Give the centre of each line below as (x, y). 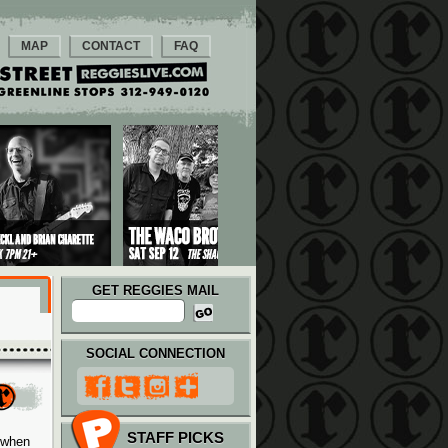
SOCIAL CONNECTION (155, 353)
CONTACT (111, 46)
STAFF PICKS (175, 437)
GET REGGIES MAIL (155, 290)
